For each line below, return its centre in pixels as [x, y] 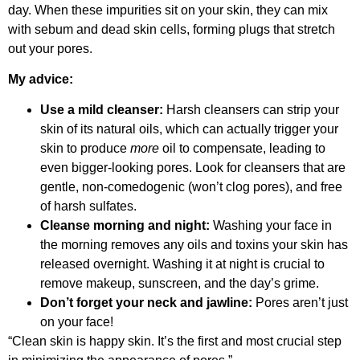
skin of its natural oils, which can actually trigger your [189, 129]
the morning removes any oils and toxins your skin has [194, 245]
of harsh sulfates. [88, 207]
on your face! [77, 322]
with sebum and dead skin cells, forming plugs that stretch [172, 29]
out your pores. [50, 48]
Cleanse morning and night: [125, 226]
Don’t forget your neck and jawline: [146, 303]
